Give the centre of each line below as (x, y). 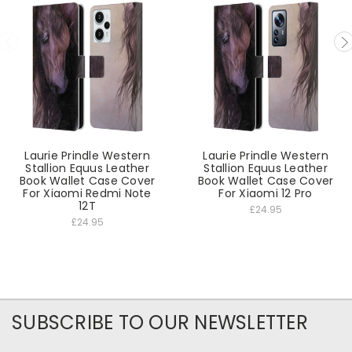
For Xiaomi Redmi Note (87, 194)
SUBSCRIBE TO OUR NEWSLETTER (160, 323)
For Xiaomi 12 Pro (266, 194)
